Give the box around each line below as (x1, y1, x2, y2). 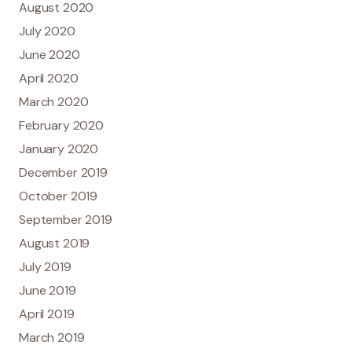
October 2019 (19, 187, 98, 204)
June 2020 (19, 46, 80, 63)
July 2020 (19, 22, 75, 39)
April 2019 (19, 305, 75, 322)
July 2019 (19, 258, 71, 275)
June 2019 (19, 281, 76, 299)
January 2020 (19, 140, 99, 157)
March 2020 (19, 93, 89, 110)
